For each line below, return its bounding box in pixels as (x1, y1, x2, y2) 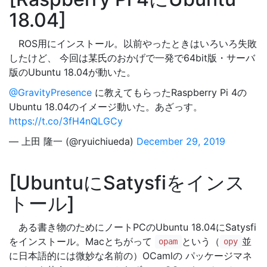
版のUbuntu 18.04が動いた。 (9, 66, 136, 78)
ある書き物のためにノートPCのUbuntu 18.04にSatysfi (9, 221, 256, 233)
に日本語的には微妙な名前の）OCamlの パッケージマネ (9, 249, 252, 262)
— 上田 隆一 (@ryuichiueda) (9, 135, 136, 147)
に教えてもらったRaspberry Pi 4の (92, 86, 247, 98)
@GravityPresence (9, 86, 92, 98)
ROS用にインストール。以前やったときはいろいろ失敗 (9, 37, 257, 49)
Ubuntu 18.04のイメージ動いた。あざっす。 (9, 100, 203, 113)
